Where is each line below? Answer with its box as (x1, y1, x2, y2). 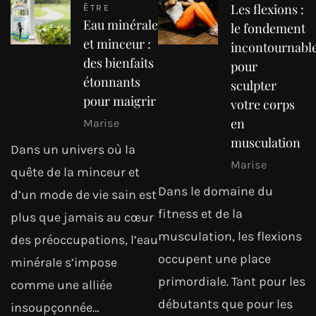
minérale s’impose (11, 255, 117, 271)
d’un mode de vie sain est (11, 187, 157, 203)
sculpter (231, 76, 276, 94)
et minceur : (83, 35, 151, 52)
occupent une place (158, 251, 271, 267)
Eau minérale (83, 16, 158, 33)
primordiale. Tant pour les (158, 274, 305, 290)
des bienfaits (83, 54, 154, 71)
